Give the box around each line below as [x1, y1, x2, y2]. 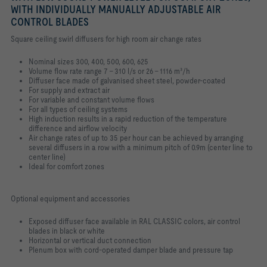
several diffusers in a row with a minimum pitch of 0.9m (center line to [29, 142, 253, 153]
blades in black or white [29, 226, 105, 236]
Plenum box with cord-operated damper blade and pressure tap [29, 245, 233, 255]
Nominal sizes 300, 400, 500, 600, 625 [29, 57, 148, 67]
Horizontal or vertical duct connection [29, 235, 151, 246]
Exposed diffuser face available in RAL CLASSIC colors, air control [29, 216, 240, 226]
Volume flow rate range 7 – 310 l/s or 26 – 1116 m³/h [29, 66, 190, 76]
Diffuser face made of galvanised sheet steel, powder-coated [29, 76, 225, 86]
